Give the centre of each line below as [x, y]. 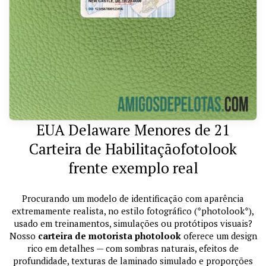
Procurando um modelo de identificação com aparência [133, 199]
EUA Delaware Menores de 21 [133, 130]
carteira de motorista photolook [109, 236]
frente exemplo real [133, 168]
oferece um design [219, 236]
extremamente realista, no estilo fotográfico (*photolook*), [133, 211]
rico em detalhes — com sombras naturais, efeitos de [133, 248]
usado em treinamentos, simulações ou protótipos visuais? [133, 224]
